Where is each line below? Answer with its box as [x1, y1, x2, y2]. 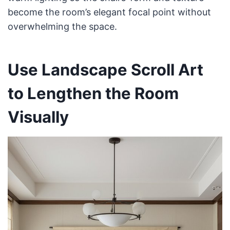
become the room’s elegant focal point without [7, 7, 211, 18]
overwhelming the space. [7, 21, 117, 32]
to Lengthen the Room [7, 83, 179, 103]
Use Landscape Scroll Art [7, 60, 203, 79]
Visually [7, 107, 69, 126]
